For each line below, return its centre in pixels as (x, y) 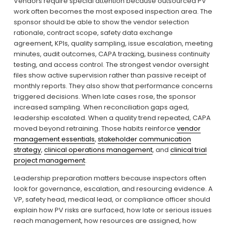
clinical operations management (98, 149)
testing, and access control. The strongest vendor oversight (111, 64)
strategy (27, 149)
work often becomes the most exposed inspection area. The (113, 11)
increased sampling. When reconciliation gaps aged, (101, 107)
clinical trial (188, 149)
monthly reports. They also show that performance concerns (113, 86)
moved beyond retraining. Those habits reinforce (95, 128)
